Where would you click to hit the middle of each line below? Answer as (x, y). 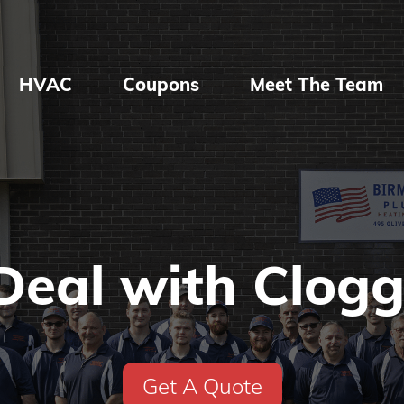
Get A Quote (202, 386)
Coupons (161, 84)
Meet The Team (317, 84)
